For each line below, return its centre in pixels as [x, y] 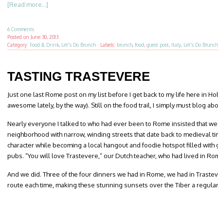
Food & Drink [44, 45]
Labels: [109, 45]
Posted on [19, 37]
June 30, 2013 [45, 37]
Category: [18, 45]
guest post [158, 45]
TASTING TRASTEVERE [79, 76]
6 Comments [21, 29]
